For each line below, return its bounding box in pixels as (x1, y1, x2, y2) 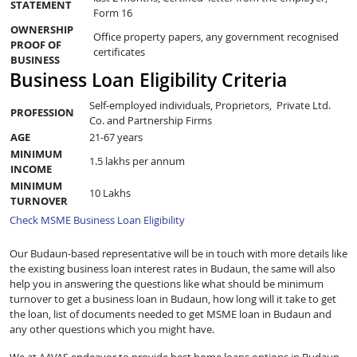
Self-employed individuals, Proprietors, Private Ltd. (89, 97, 331, 112)
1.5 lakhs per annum (89, 153, 185, 168)
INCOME (10, 161, 52, 176)
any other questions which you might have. (10, 322, 214, 337)
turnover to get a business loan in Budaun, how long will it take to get (10, 292, 336, 307)
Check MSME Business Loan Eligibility (10, 212, 185, 227)
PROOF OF (10, 37, 61, 52)
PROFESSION (10, 104, 74, 120)
